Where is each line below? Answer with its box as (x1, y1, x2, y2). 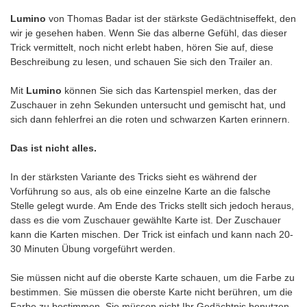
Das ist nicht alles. (10, 143, 97, 154)
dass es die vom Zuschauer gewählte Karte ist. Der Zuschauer (10, 214, 281, 226)
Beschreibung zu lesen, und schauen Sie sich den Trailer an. (10, 56, 273, 68)
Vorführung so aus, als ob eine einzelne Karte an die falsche (10, 186, 271, 197)
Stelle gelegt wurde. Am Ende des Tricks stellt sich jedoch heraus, (10, 200, 294, 212)
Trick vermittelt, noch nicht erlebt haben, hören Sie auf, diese (10, 42, 273, 53)
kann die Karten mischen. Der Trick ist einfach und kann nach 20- (10, 229, 293, 241)
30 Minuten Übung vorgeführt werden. (10, 243, 175, 255)
